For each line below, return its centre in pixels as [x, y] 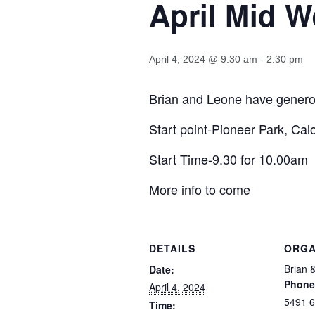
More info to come [200, 189]
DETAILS [172, 248]
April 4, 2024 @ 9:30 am [203, 59]
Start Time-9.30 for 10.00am [229, 159]
